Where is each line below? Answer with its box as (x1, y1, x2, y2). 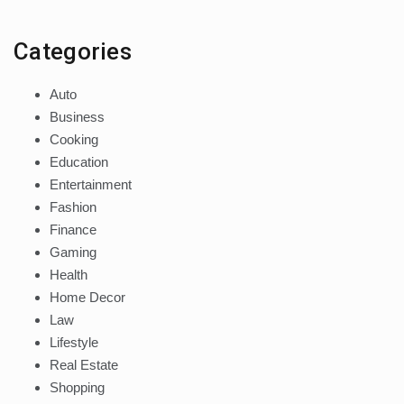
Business (50, 108, 105, 124)
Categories (14, 37, 132, 65)
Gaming (50, 243, 96, 260)
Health (50, 266, 87, 282)
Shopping (50, 379, 105, 395)
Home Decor (50, 289, 125, 305)
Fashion (50, 198, 96, 215)
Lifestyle (50, 334, 98, 350)
